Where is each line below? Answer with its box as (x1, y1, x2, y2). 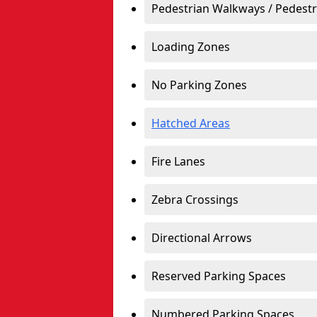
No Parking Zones (151, 77, 247, 93)
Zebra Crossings (151, 192, 238, 207)
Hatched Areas (151, 115, 230, 131)
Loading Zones (151, 39, 230, 54)
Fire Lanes (151, 154, 205, 169)
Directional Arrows (151, 230, 252, 246)
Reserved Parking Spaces (151, 268, 286, 284)
